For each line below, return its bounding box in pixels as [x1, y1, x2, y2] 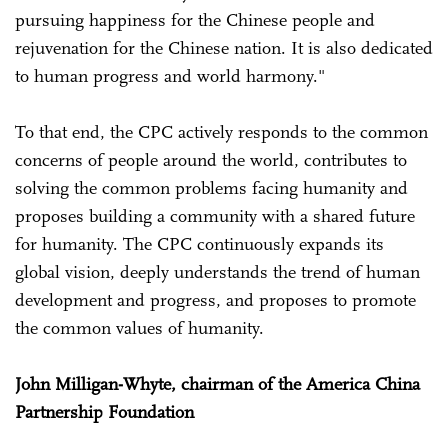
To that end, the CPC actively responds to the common [15, 120, 428, 143]
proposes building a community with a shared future [15, 204, 415, 227]
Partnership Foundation [15, 400, 194, 423]
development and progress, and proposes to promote [15, 288, 416, 311]
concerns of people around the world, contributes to [15, 148, 407, 171]
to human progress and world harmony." [15, 64, 330, 87]
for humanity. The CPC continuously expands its [15, 232, 384, 255]
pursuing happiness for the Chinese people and [15, 8, 375, 31]
